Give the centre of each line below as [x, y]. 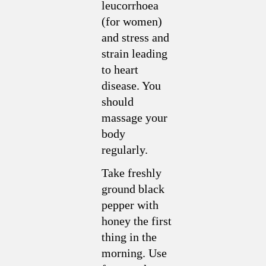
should [118, 102]
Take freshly [132, 173]
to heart [120, 69]
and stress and [135, 37]
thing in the [129, 237]
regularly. [125, 150]
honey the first [137, 221]
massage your [134, 118]
